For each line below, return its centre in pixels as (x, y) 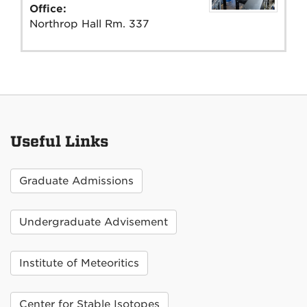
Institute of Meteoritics (79, 263)
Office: (50, 9)
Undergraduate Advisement (94, 222)
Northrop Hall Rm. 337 (89, 24)
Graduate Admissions (76, 181)
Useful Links (59, 142)
